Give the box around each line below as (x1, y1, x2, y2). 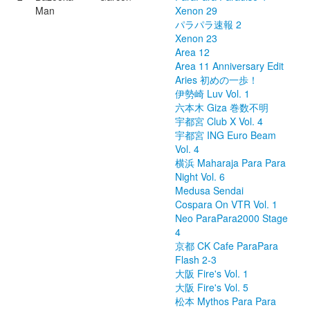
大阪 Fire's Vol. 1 (175, 266, 248, 280)
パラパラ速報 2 (175, 17, 241, 31)
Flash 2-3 (175, 253, 217, 266)
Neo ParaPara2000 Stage (175, 211, 288, 225)
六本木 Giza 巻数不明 (175, 100, 268, 114)
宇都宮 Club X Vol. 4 (175, 114, 263, 128)
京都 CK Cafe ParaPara (175, 239, 278, 253)
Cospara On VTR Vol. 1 (175, 197, 277, 211)
